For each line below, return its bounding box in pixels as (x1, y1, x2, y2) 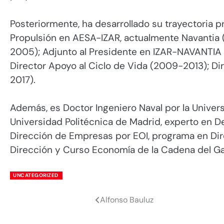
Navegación (9, 195, 77, 210)
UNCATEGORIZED (13, 171, 58, 178)
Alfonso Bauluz (99, 194, 153, 205)
